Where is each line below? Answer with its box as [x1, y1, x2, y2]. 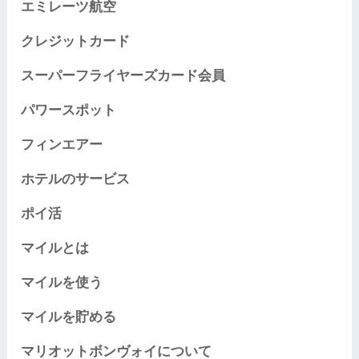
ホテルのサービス [20, 171, 130, 187]
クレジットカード [20, 33, 130, 49]
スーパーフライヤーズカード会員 [20, 67, 225, 83]
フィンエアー [20, 136, 103, 152]
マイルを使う [20, 274, 103, 290]
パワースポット [20, 102, 116, 118]
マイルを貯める [20, 309, 116, 325]
